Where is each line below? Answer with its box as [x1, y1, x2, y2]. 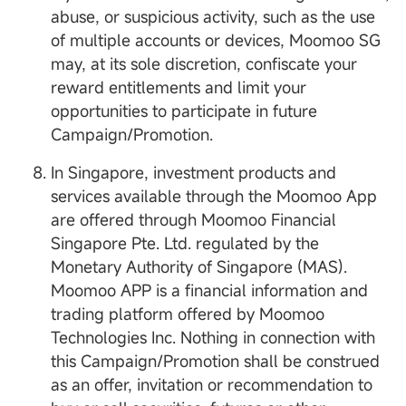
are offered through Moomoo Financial [51, 208, 336, 231]
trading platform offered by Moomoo [51, 303, 324, 325]
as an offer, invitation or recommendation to [51, 373, 372, 396]
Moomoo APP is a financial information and [51, 279, 368, 302]
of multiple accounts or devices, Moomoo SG [51, 29, 381, 52]
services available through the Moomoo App [51, 185, 377, 208]
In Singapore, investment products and [51, 161, 336, 184]
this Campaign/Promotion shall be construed [51, 350, 380, 372]
